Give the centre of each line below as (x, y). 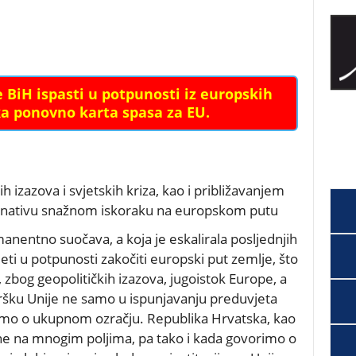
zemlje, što (263, 258)
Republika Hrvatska (207, 318)
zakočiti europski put (164, 258)
